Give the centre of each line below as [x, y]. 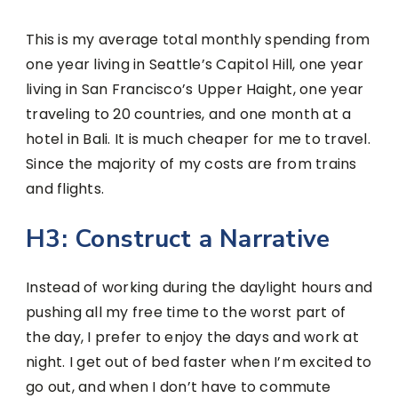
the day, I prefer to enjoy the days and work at [192, 338]
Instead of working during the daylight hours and [199, 288]
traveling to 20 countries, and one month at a [189, 114]
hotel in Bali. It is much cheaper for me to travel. [198, 139]
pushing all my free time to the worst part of [186, 313]
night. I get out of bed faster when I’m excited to [199, 362]
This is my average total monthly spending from [198, 39]
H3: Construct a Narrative [178, 239]
